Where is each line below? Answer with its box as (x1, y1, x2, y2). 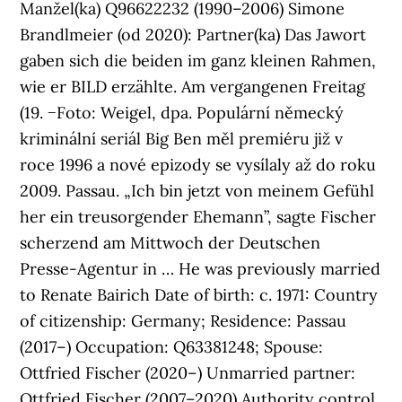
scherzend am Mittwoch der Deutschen (20, 232, 321, 253)
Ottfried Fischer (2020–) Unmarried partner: (20, 363, 356, 383)
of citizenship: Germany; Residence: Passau (20, 310, 347, 331)
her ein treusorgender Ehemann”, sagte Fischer (20, 206, 377, 227)
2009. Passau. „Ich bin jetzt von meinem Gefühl (20, 180, 375, 201)
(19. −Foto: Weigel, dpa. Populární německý (20, 102, 345, 123)
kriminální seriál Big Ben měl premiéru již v (20, 128, 344, 149)
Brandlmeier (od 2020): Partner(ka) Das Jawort (20, 24, 367, 45)
